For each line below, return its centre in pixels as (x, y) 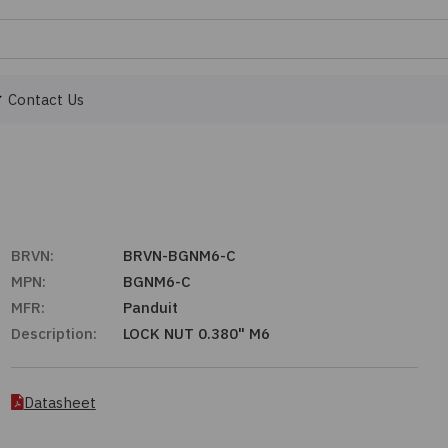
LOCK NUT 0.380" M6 (196, 333)
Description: (53, 333)
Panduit (150, 307)
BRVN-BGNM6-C (179, 255)
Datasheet (59, 402)
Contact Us (46, 99)
